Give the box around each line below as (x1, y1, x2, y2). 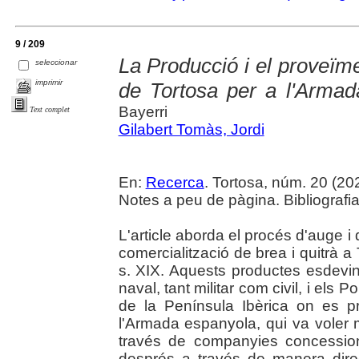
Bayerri (118, 103, 167, 120)
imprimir (35, 77, 63, 87)
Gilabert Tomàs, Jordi (118, 120, 264, 138)
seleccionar (35, 57, 78, 67)
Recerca (145, 173, 204, 191)
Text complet (30, 104, 70, 114)
